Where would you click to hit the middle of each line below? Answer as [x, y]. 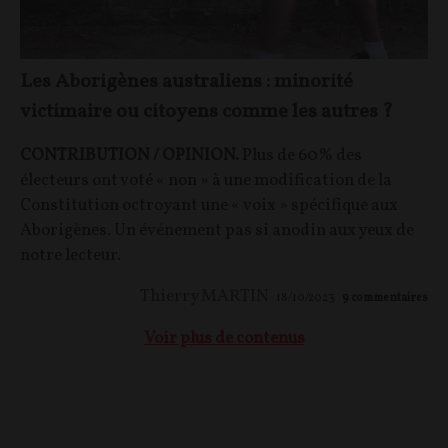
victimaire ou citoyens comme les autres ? [206, 112]
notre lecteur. [70, 256]
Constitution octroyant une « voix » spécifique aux [209, 206]
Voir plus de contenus [224, 339]
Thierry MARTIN [204, 297]
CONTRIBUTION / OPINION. [129, 156]
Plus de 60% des [300, 156]
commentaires [389, 298]
